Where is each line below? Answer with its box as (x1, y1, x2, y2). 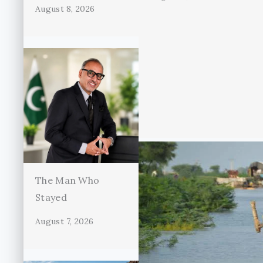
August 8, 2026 (35, 3, 95, 14)
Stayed (35, 191, 67, 203)
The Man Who (35, 174, 100, 186)
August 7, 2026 (35, 215, 94, 227)
